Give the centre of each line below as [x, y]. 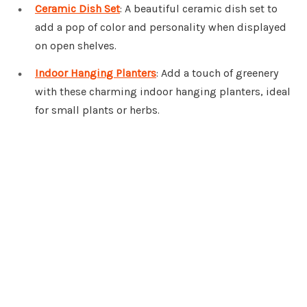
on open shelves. [76, 46]
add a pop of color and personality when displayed [161, 27]
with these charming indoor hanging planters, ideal [163, 92]
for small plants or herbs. [97, 110]
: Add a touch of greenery [218, 73]
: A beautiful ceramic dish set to [199, 9]
